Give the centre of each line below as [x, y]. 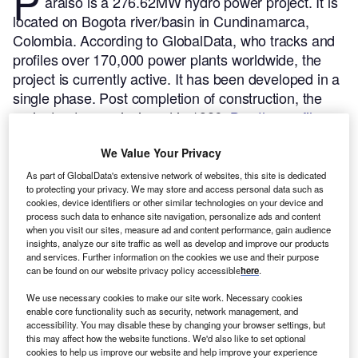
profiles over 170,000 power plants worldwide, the [167, 60]
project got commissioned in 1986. [121, 117]
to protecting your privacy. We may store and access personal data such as [175, 189]
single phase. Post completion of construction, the [168, 98]
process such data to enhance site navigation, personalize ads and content [174, 216]
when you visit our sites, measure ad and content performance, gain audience [179, 230]
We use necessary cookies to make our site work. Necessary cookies [165, 298]
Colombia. [47, 40]
